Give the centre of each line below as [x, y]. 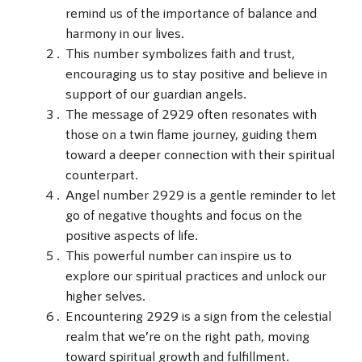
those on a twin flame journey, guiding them [191, 134]
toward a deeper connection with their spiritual [200, 154]
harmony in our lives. [125, 33]
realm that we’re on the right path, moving [187, 336]
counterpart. [102, 174]
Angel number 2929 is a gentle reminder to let [201, 194]
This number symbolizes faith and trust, [180, 53]
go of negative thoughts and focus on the [184, 215]
